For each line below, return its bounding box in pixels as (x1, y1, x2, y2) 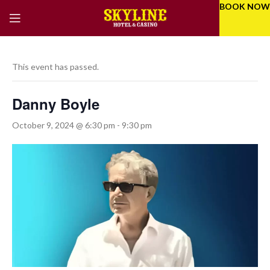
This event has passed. (12, 61, 99, 72)
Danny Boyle (12, 93, 99, 114)
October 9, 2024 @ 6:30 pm (12, 120, 115, 130)
